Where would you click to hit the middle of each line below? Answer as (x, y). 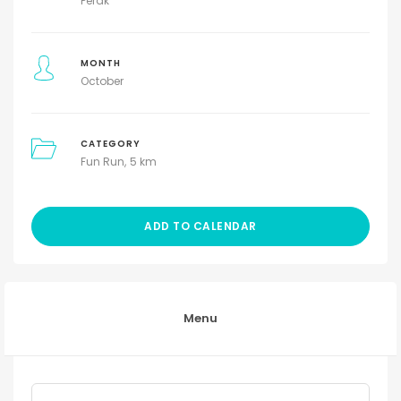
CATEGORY (110, 144)
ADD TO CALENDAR (200, 226)
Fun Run (102, 162)
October (102, 81)
